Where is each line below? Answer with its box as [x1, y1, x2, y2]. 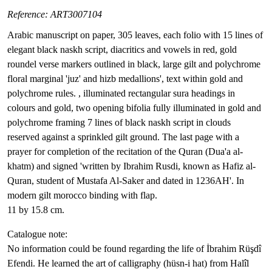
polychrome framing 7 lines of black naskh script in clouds [7, 117, 231, 127]
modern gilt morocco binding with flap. [7, 190, 157, 200]
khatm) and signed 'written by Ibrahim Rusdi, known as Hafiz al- [7, 161, 256, 171]
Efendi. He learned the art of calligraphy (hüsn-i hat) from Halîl [7, 258, 249, 268]
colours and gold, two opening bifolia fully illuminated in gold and [7, 103, 261, 113]
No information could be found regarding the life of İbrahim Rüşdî [7, 243, 261, 254]
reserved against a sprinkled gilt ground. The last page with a [7, 132, 239, 142]
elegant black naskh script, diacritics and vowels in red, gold [7, 44, 237, 55]
